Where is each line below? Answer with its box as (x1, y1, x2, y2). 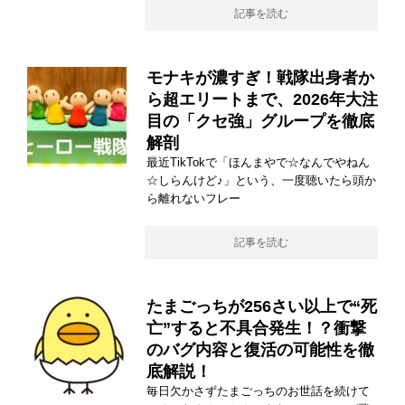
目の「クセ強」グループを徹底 (146, 112, 374, 130)
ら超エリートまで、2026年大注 (146, 90, 378, 108)
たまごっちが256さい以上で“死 (146, 297, 377, 316)
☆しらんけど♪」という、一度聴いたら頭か (146, 174, 376, 187)
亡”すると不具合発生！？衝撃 (146, 319, 366, 337)
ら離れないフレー (146, 192, 240, 205)
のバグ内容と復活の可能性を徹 (146, 341, 374, 359)
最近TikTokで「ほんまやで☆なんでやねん (146, 155, 370, 169)
